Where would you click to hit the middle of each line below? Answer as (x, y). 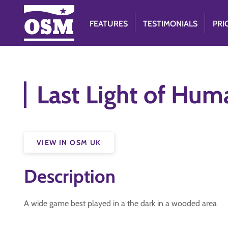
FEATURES (109, 24)
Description (70, 176)
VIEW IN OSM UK (69, 142)
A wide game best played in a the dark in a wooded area (120, 203)
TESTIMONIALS (170, 24)
